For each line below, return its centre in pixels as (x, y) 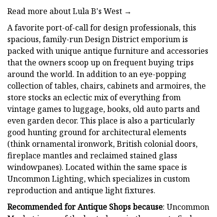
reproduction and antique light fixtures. (81, 190)
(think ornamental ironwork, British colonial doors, (102, 144)
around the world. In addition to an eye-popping (97, 74)
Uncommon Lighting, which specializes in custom (99, 178)
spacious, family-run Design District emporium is (98, 39)
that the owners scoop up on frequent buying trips (101, 62)
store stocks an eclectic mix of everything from (94, 97)
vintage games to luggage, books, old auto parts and (104, 109)
